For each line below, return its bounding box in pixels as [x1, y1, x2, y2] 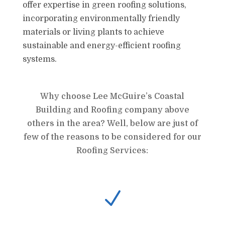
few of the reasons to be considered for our [23, 133, 201, 142]
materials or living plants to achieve [22, 28, 164, 37]
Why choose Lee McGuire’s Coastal [40, 92, 185, 101]
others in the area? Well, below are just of [27, 119, 198, 128]
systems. [22, 55, 57, 64]
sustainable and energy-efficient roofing [22, 41, 181, 50]
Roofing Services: [76, 146, 149, 155]
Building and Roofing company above [35, 105, 189, 115]
